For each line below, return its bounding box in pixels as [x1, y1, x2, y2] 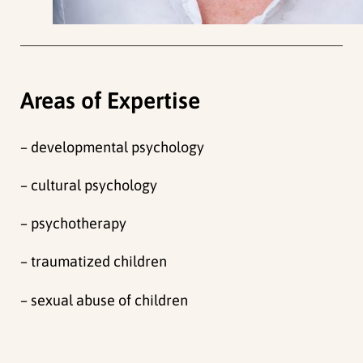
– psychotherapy [20, 215, 127, 233]
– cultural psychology [20, 177, 158, 194]
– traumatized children [20, 253, 168, 271]
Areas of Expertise [20, 88, 201, 114]
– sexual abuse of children [20, 291, 189, 309]
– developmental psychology [20, 138, 205, 156]
